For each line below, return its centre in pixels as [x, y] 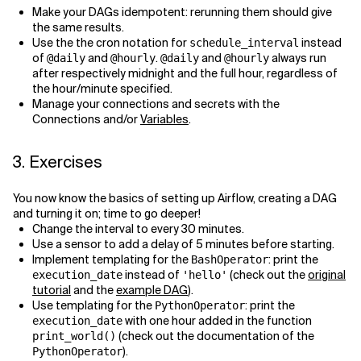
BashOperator [230, 259]
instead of [152, 274]
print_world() [74, 336]
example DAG [152, 290]
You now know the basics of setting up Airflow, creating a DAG [175, 198]
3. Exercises [58, 162]
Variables [164, 119]
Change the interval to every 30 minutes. [138, 228]
